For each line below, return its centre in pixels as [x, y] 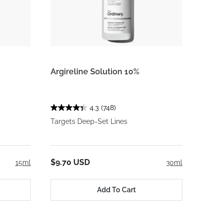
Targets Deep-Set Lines [89, 122]
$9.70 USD [70, 163]
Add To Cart [116, 190]
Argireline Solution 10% [95, 72]
